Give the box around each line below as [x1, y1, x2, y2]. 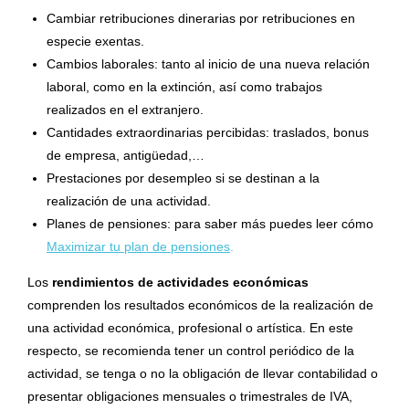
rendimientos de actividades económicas [52, 275, 309, 290]
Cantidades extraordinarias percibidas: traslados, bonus [47, 125, 369, 141]
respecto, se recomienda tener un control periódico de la [27, 343, 354, 359]
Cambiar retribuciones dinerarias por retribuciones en [47, 11, 355, 26]
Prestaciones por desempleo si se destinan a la [47, 171, 320, 186]
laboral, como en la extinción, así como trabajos [47, 79, 322, 95]
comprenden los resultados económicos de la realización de [27, 298, 373, 313]
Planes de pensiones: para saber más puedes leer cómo [47, 216, 373, 232]
